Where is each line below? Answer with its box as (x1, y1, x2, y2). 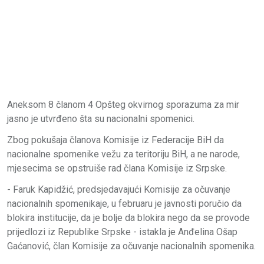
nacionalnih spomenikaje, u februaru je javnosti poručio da (7, 197, 242, 209)
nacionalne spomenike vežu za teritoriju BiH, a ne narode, (7, 148, 240, 160)
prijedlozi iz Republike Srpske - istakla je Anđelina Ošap (7, 226, 237, 237)
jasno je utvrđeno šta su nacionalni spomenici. (7, 113, 194, 124)
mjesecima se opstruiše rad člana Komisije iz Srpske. (7, 162, 227, 174)
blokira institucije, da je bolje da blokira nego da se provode (7, 212, 250, 223)
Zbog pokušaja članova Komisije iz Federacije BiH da (7, 134, 224, 146)
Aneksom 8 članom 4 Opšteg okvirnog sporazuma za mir (7, 98, 239, 110)
